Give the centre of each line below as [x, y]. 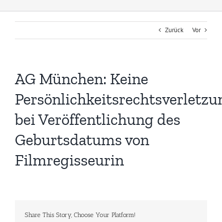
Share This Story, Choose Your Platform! [80, 215]
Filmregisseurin [69, 160]
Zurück [174, 30]
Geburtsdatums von [82, 140]
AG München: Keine [82, 79]
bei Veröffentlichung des [98, 120]
